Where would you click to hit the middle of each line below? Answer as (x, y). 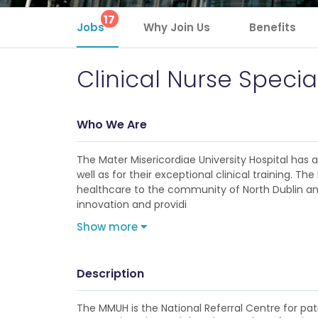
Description (110, 274)
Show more (108, 227)
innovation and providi (131, 204)
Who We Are (111, 125)
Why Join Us (176, 27)
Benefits (272, 27)
